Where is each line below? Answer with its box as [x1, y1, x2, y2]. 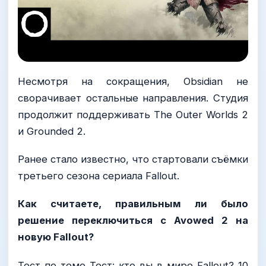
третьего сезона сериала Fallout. [18, 170, 179, 182]
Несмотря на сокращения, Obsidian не [18, 75, 248, 88]
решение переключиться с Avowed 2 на [18, 214, 248, 227]
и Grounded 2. [18, 125, 85, 138]
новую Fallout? [18, 231, 94, 243]
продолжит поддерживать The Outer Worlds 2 [18, 109, 248, 121]
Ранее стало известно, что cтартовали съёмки [18, 153, 248, 166]
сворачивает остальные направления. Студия [18, 92, 248, 104]
